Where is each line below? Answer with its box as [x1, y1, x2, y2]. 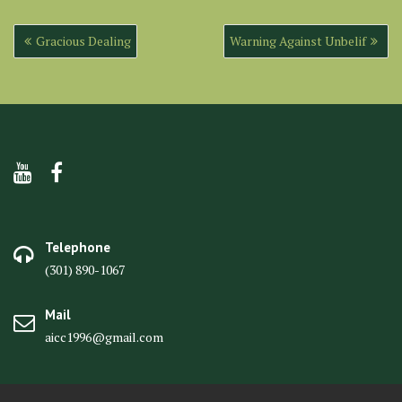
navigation [13, 41, 97, 65]
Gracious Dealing [36, 32, 131, 49]
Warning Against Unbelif [230, 32, 366, 49]
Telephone [45, 239, 110, 256]
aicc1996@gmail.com [45, 328, 163, 345]
